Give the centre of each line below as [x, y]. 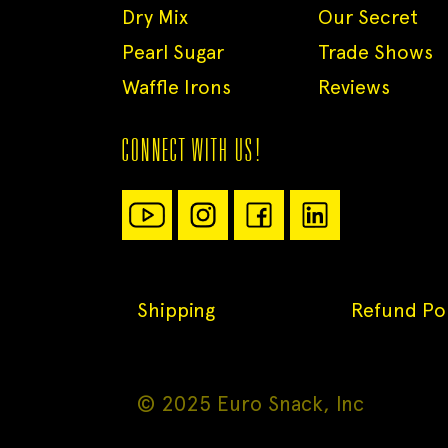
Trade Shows [375, 52]
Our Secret [367, 17]
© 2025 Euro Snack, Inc [250, 403]
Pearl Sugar [173, 52]
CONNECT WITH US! [192, 149]
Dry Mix [155, 17]
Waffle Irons [176, 87]
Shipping [176, 310]
